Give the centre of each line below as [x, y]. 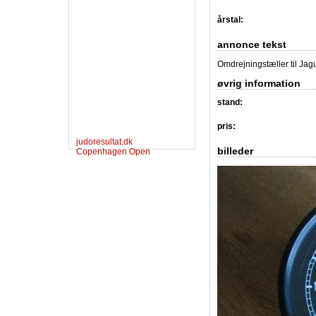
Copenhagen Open [113, 151]
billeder [235, 151]
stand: [230, 103]
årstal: [230, 19]
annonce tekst [252, 44]
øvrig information [259, 83]
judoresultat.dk [104, 141]
